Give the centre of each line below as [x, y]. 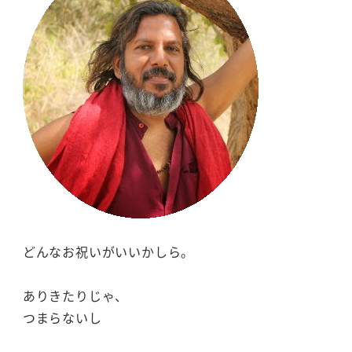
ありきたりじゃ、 [75, 296]
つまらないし [62, 318]
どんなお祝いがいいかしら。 [108, 252]
